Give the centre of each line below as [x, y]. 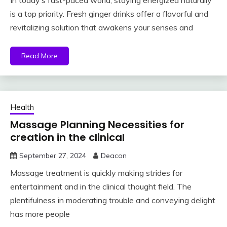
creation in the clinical [67, 138]
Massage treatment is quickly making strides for [96, 173]
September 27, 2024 [53, 156]
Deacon [114, 156]
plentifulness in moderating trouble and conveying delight [113, 200]
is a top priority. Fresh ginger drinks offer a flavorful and [109, 14]
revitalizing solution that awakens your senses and [102, 28]
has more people [40, 214]
